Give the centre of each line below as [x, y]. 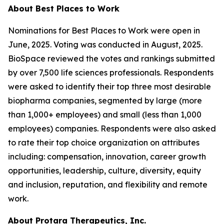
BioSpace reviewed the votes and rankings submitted [111, 58]
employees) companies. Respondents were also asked [112, 128]
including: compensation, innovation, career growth [107, 156]
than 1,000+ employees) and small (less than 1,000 [105, 114]
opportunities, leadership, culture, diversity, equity [104, 170]
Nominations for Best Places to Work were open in [104, 30]
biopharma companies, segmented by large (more [105, 100]
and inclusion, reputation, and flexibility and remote [108, 184]
